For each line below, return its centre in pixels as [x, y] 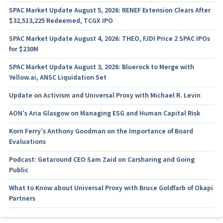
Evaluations [27, 142]
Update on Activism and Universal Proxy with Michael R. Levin [105, 96]
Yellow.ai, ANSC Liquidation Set [57, 78]
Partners [22, 199]
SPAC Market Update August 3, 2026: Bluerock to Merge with [101, 67]
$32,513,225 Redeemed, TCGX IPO [61, 21]
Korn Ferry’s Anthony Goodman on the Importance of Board [101, 131]
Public [18, 170]
